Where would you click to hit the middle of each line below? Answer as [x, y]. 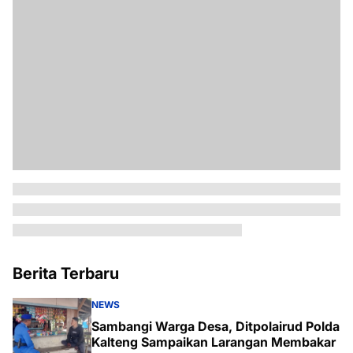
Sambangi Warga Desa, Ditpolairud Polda [216, 326]
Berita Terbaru [66, 273]
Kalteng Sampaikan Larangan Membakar [214, 342]
